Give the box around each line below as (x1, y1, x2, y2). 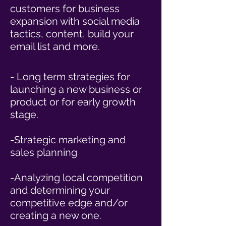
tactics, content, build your (10, 28, 134, 40)
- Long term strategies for (10, 71, 130, 83)
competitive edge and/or (10, 197, 128, 209)
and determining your (10, 184, 110, 196)
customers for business (10, 3, 120, 15)
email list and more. (10, 40, 100, 52)
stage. (10, 108, 38, 121)
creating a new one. (10, 209, 101, 221)
